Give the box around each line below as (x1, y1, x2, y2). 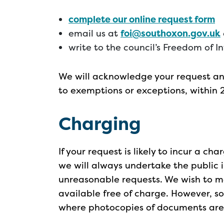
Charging (58, 111, 141, 136)
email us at (68, 27, 120, 39)
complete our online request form (68, 13, 215, 25)
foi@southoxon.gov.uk (120, 27, 220, 39)
